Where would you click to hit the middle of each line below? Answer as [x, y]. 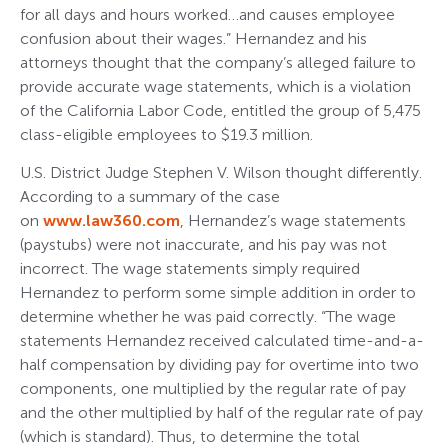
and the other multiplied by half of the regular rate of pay [221, 413]
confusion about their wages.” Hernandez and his [193, 38]
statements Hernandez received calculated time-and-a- [222, 341]
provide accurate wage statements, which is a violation [215, 86]
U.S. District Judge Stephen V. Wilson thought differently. [221, 173]
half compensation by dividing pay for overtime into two [219, 365]
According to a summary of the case [150, 197]
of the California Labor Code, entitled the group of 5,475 [220, 110]
